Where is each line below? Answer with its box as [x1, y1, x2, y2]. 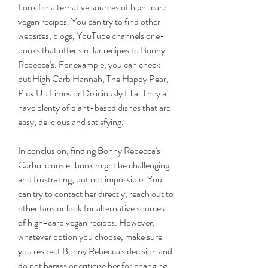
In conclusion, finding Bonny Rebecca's [18, 144, 160, 157]
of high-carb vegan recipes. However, [18, 215, 155, 229]
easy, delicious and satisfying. [18, 115, 124, 129]
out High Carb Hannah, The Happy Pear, [18, 72, 169, 86]
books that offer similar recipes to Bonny [18, 43, 165, 57]
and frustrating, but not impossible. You [18, 172, 162, 186]
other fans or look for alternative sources [18, 201, 165, 215]
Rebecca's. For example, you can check [18, 57, 160, 71]
